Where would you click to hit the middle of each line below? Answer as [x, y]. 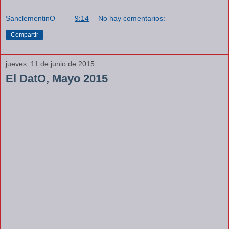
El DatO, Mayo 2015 [57, 79]
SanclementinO [30, 19]
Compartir [25, 35]
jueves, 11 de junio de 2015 [50, 64]
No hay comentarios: [132, 19]
